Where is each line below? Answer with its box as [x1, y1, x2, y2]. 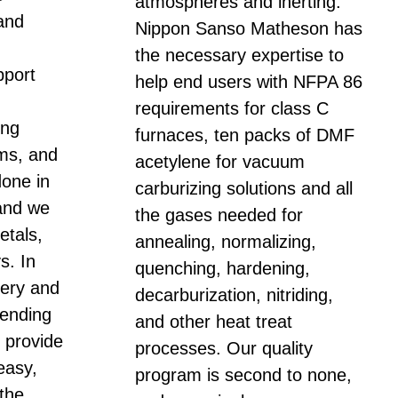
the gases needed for [135, 204, 303, 225]
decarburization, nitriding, [135, 284, 333, 305]
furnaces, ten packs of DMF [135, 124, 354, 145]
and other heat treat [135, 311, 292, 331]
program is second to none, [135, 364, 352, 385]
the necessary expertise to [135, 44, 344, 65]
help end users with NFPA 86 [135, 71, 362, 92]
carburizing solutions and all [135, 178, 353, 198]
